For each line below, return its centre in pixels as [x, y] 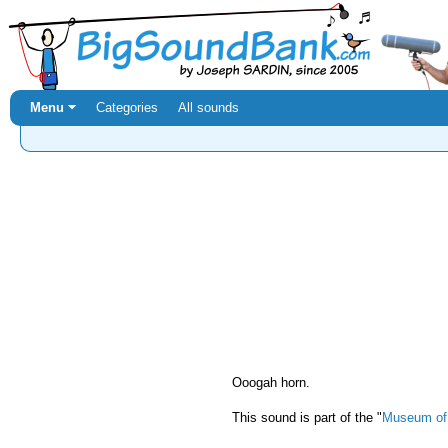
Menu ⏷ [53, 107]
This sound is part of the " [307, 417]
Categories [127, 107]
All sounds [208, 107]
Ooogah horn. [271, 382]
